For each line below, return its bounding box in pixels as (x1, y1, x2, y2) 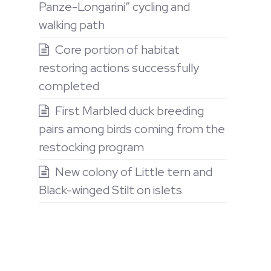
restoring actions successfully (39, 60, 199, 76)
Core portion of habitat (55, 42, 180, 57)
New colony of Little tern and (55, 164, 212, 180)
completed (39, 78, 99, 94)
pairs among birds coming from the (39, 121, 225, 137)
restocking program (39, 139, 144, 155)
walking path (39, 17, 105, 33)
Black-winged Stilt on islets (39, 182, 182, 198)
